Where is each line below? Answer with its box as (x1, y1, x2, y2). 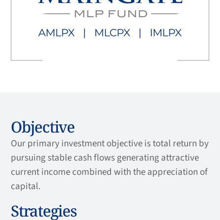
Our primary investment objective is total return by (11, 137, 209, 150)
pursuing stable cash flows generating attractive (11, 151, 199, 165)
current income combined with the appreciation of (11, 165, 208, 179)
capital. (11, 180, 41, 193)
